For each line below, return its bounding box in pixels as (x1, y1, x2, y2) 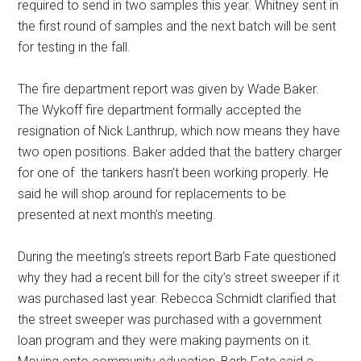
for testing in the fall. (18, 39, 131, 55)
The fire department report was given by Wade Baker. (18, 81, 320, 97)
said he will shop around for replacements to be (18, 185, 287, 201)
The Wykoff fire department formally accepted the (18, 102, 302, 118)
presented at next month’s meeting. (18, 206, 217, 222)
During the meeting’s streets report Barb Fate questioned (18, 248, 337, 264)
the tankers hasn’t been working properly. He (81, 164, 330, 180)
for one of (18, 164, 75, 180)
